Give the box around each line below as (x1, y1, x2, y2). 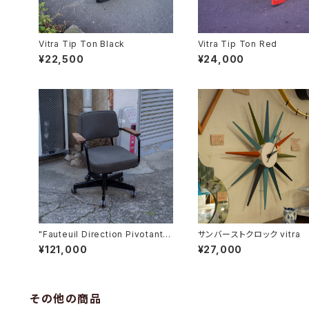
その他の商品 (30, 291, 102, 306)
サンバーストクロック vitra (197, 228, 301, 239)
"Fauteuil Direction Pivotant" (39, 228, 168, 239)
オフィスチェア (39, 239, 93, 250)
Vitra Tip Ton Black (39, 39, 126, 50)
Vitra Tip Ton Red (197, 39, 278, 50)
